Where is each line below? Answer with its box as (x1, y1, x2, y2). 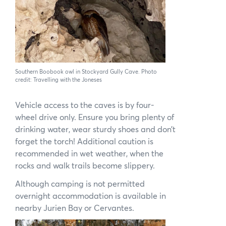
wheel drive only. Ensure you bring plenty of (15, 111, 174, 123)
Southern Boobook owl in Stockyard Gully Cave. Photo (15, 68, 157, 76)
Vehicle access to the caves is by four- (15, 99, 154, 110)
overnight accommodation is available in (15, 190, 166, 201)
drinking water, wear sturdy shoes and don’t (15, 124, 176, 135)
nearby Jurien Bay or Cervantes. (15, 202, 134, 213)
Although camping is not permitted (15, 178, 145, 189)
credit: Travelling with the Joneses (15, 76, 102, 84)
